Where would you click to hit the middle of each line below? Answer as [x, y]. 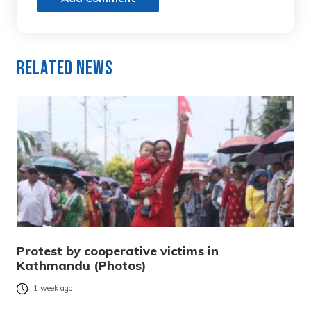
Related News [65, 68]
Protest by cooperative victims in [118, 251]
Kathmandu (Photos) [82, 265]
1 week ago [53, 288]
